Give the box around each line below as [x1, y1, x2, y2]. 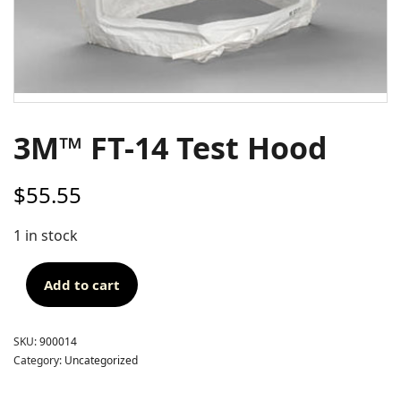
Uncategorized [64, 353, 138, 369]
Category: [13, 353, 64, 369]
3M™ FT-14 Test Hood [13, 127, 328, 169]
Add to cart [44, 276, 120, 294]
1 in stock [13, 226, 79, 246]
